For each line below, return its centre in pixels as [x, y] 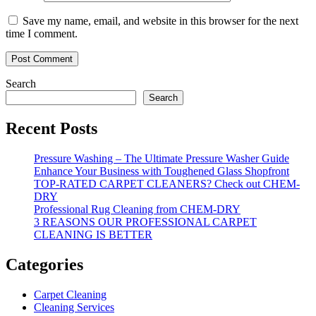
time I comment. [42, 34]
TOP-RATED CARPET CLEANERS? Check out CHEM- [167, 183]
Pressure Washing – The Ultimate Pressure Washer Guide [162, 158]
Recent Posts [51, 128]
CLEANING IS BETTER [93, 234]
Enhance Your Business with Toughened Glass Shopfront [162, 171]
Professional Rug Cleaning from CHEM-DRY [137, 209]
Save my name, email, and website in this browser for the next [160, 21]
